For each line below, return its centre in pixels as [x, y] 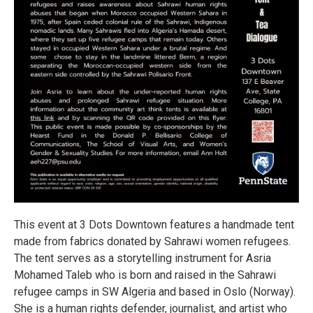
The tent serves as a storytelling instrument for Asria [143, 259]
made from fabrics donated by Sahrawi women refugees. [152, 242]
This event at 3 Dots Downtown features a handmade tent [154, 225]
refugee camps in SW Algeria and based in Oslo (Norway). [155, 292]
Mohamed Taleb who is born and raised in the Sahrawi [145, 275]
